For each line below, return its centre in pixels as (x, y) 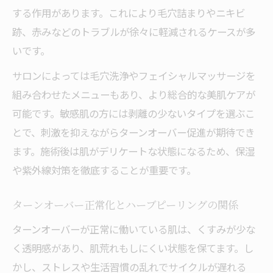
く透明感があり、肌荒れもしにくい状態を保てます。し (133, 248)
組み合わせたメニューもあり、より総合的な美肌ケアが (134, 94)
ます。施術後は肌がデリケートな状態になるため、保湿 (133, 151)
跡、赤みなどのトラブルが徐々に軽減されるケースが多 (134, 32)
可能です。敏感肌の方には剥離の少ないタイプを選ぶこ (133, 113)
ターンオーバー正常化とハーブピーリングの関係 (125, 206)
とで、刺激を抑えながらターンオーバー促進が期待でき (133, 132)
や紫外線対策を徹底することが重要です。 (104, 170)
